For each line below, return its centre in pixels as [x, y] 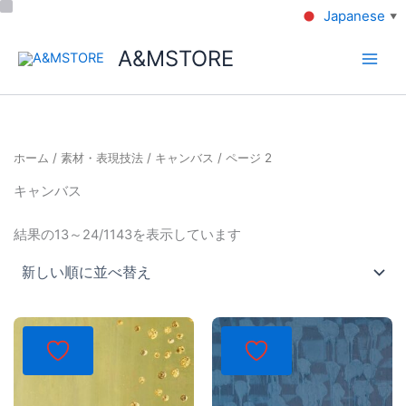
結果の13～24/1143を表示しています [127, 234]
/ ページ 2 [243, 158]
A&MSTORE [175, 58]
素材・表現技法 [102, 158]
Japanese [354, 16]
